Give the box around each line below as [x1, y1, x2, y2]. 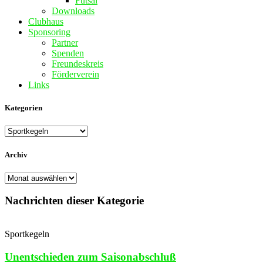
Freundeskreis [52, 59, 103, 69]
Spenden [52, 48, 84, 58]
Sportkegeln [5, 229, 49, 240]
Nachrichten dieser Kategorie [5, 194, 144, 207]
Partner [52, 38, 78, 48]
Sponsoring [28, 27, 70, 37]
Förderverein [52, 69, 99, 79]
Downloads [52, 6, 95, 16]
